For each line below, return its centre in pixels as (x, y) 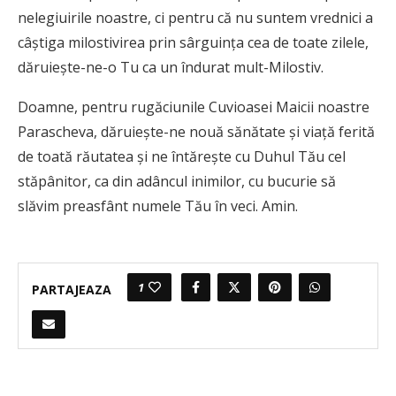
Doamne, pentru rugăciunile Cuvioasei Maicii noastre (194, 107)
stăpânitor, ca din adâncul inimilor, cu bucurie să (177, 182)
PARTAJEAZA (72, 289)
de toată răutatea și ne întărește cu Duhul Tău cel (182, 157)
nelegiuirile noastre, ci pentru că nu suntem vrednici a (195, 18)
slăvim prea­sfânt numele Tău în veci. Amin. (158, 206)
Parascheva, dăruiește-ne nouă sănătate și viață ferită (196, 132)
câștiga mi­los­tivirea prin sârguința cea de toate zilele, (193, 43)
